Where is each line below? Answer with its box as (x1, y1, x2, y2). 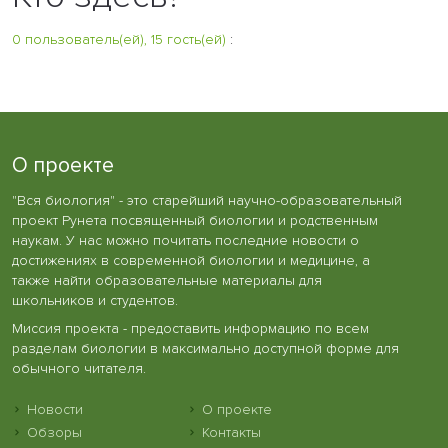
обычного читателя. (12, 360, 146, 378)
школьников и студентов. (12, 291, 178, 309)
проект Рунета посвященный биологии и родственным (12, 211, 378, 229)
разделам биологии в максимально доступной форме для (12, 340, 399, 358)
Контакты (202, 423, 261, 441)
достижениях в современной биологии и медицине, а (12, 251, 370, 269)
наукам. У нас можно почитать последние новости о (12, 231, 359, 249)
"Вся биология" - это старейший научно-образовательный (12, 191, 402, 209)
